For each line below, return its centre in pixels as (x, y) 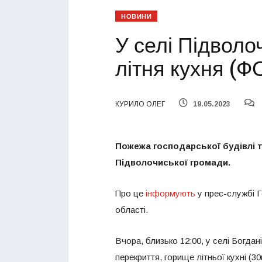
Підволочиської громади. (173, 163)
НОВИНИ (137, 17)
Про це (130, 194)
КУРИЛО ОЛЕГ (140, 104)
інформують (170, 194)
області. (132, 210)
